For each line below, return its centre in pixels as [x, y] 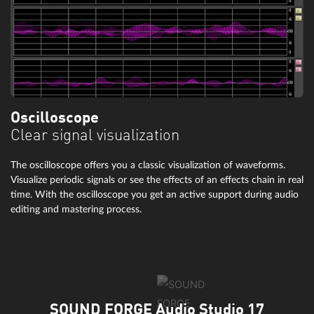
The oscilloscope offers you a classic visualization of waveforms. [148, 165]
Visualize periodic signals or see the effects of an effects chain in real [157, 179]
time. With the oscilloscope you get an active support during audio [155, 194]
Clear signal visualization [95, 136]
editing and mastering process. [76, 209]
